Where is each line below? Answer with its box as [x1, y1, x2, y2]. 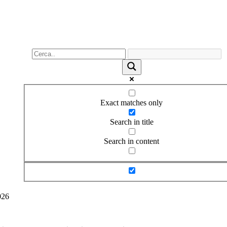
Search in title [109, 117, 154, 126]
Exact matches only [100, 98, 163, 107]
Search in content [104, 136, 160, 145]
